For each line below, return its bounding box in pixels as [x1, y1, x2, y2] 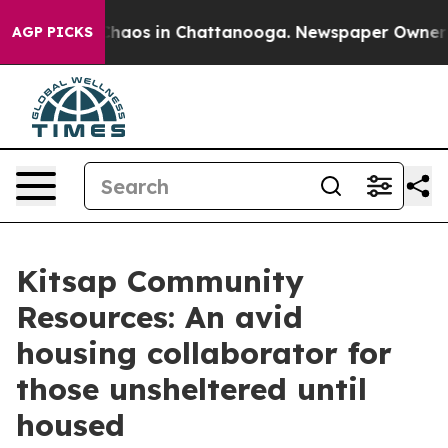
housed [16, 406, 125, 444]
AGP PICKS [12, 23, 93, 41]
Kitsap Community [16, 262, 304, 300]
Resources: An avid [16, 298, 303, 336]
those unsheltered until [16, 370, 367, 408]
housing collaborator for [16, 334, 392, 372]
